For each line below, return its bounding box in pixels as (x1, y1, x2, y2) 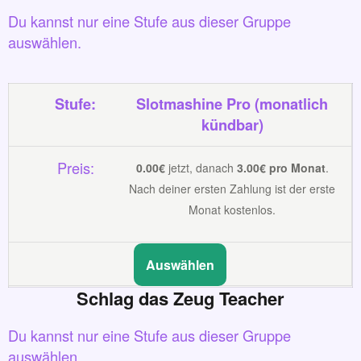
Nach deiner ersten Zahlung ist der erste (129, 180, 336, 197)
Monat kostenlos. (189, 201, 276, 218)
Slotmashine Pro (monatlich (136, 93, 329, 115)
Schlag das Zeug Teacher (77, 284, 284, 311)
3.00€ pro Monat (236, 160, 326, 176)
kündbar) (201, 114, 263, 136)
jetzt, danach (164, 160, 237, 176)
